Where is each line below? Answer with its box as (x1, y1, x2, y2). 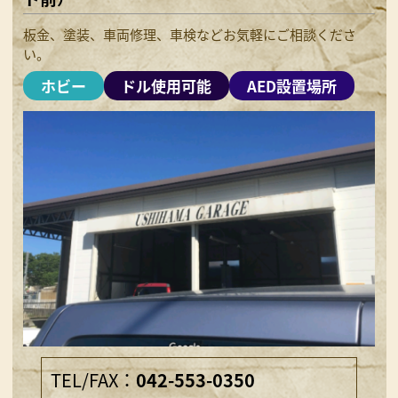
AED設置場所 (246, 74, 337, 97)
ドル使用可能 (121, 74, 212, 97)
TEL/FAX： (50, 366, 136, 393)
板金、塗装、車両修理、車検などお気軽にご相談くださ (23, 24, 357, 44)
